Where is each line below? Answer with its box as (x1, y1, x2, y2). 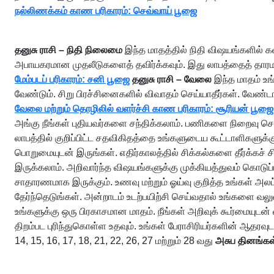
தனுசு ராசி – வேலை (132, 74, 212, 84)
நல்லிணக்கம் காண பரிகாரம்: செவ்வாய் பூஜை (15, 6, 197, 16)
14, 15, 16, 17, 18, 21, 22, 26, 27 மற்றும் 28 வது (15, 235, 215, 246)
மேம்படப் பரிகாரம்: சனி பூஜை (15, 74, 130, 84)
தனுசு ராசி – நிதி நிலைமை (15, 45, 122, 55)
